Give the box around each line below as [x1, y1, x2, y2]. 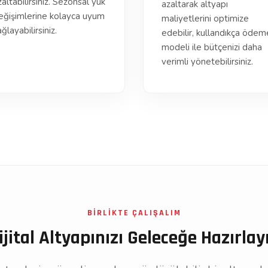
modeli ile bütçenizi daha [162, 41, 262, 53]
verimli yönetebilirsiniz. [162, 56, 253, 68]
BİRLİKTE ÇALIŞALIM [87, 208, 181, 218]
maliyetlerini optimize [162, 13, 249, 25]
